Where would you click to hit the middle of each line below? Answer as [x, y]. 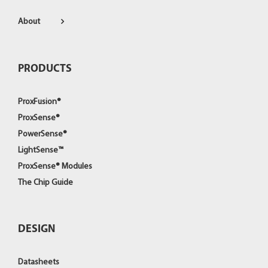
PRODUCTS [45, 69]
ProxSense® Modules [55, 167]
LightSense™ [41, 150]
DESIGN [36, 229]
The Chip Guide [45, 183]
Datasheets [39, 262]
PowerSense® [42, 134]
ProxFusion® [39, 102]
